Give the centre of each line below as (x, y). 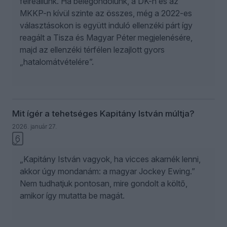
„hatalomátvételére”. (57, 62)
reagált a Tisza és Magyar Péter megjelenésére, (106, 37)
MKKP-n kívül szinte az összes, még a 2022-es (106, 13)
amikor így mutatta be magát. (72, 195)
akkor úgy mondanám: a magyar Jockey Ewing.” (107, 171)
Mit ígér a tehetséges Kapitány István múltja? (103, 113)
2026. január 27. (34, 126)
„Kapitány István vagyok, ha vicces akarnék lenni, (110, 159)
